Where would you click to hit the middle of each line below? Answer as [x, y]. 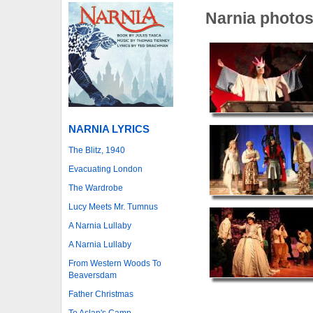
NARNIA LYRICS [109, 129]
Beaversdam [93, 275]
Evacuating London [105, 169]
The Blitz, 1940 [97, 150]
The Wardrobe [96, 188]
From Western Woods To [115, 263]
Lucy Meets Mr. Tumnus [113, 206]
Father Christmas [101, 294]
